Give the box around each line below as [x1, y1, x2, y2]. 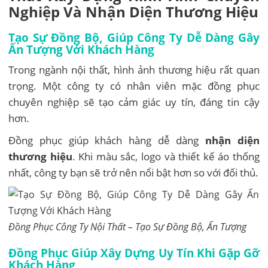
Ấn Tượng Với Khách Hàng [8, 41, 155, 57]
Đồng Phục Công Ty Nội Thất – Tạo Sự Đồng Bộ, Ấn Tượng [8, 220, 247, 233]
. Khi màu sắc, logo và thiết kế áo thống [72, 149, 260, 163]
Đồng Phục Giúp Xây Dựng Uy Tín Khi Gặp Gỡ [8, 245, 260, 260]
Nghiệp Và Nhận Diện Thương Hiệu [8, 1, 259, 22]
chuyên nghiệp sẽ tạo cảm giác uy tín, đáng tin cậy [8, 95, 260, 109]
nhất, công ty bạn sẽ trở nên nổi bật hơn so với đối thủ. [8, 165, 259, 179]
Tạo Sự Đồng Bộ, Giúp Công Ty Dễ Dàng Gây [8, 29, 260, 45]
